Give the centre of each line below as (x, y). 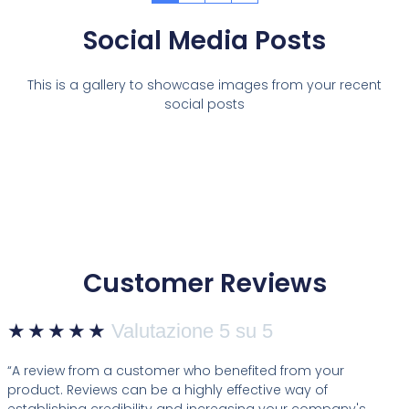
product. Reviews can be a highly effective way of (168, 389)
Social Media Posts (204, 40)
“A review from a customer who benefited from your (176, 370)
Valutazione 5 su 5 (192, 330)
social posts (204, 105)
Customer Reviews (204, 284)
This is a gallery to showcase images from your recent (204, 85)
